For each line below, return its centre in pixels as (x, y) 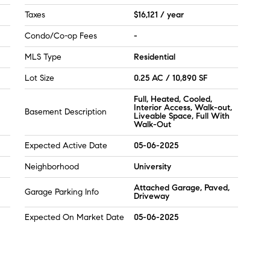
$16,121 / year (159, 15)
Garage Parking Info (62, 192)
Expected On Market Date (74, 217)
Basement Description (66, 112)
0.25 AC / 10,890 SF (171, 78)
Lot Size (39, 78)
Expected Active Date (66, 146)
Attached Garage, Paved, (182, 188)
